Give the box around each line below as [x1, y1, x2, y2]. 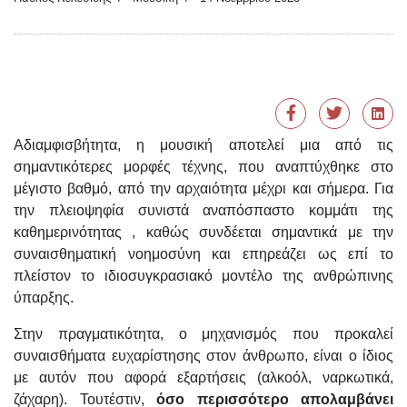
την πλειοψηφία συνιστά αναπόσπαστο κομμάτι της [14, 203, 393, 219]
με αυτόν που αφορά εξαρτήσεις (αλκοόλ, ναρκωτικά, [14, 370, 393, 386]
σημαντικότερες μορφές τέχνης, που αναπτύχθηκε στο [14, 159, 393, 175]
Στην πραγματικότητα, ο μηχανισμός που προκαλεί [14, 326, 393, 342]
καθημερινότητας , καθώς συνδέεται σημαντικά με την [14, 224, 393, 241]
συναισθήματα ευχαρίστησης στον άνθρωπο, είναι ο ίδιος [14, 348, 393, 364]
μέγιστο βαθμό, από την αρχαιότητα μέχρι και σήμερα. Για [14, 181, 393, 197]
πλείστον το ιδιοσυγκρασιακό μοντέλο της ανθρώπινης [14, 268, 393, 284]
